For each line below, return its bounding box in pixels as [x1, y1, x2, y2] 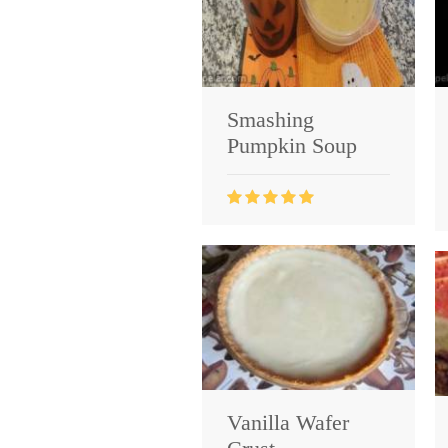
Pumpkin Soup [227, 132, 357, 158]
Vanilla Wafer [227, 409, 349, 435]
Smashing [227, 106, 314, 132]
